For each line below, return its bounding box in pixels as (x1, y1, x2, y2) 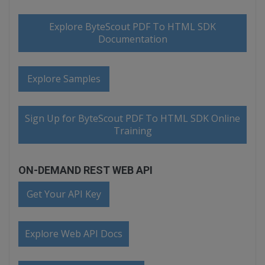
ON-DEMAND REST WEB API (18, 164, 153, 176)
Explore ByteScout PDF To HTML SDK (49, 20, 216, 33)
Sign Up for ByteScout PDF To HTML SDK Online (25, 112, 240, 125)
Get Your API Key (27, 188, 102, 201)
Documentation (98, 33, 167, 46)
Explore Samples (27, 72, 101, 85)
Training (113, 124, 152, 137)
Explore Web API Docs (25, 227, 122, 240)
